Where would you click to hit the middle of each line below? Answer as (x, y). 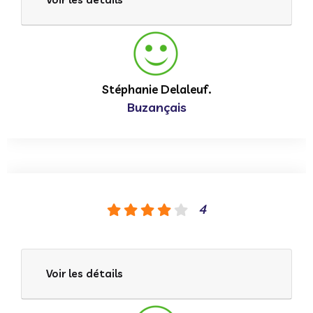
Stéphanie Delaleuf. (156, 89)
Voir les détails (85, 273)
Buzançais (156, 107)
